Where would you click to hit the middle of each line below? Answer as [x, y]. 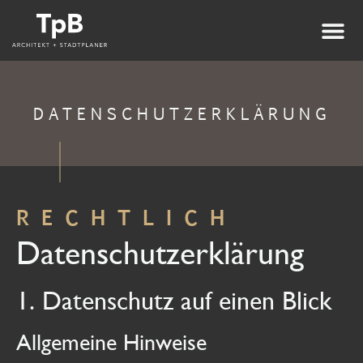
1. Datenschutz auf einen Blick [174, 301]
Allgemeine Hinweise [111, 342]
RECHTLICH [126, 217]
